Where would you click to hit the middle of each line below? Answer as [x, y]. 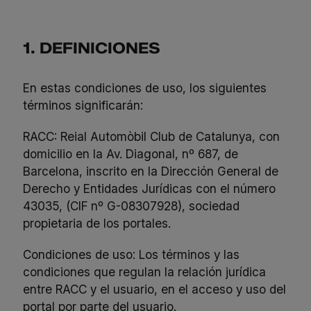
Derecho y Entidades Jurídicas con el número [150, 188]
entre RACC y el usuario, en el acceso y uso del [155, 289]
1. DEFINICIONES [92, 49]
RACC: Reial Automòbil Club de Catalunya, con [152, 136]
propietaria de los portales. [97, 223]
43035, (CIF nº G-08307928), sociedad [132, 205]
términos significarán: [83, 105]
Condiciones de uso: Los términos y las [132, 254]
